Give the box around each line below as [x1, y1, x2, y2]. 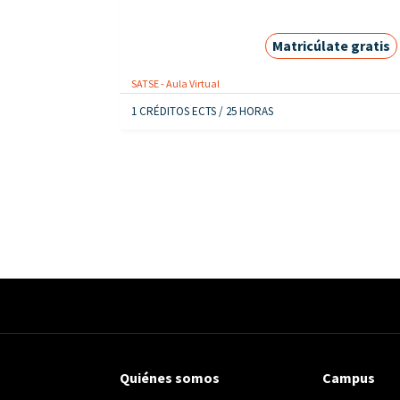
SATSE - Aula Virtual [131, 77, 221, 90]
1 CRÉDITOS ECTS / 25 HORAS [131, 104, 274, 119]
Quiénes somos [120, 368, 221, 387]
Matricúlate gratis [272, 37, 391, 54]
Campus [322, 368, 376, 387]
